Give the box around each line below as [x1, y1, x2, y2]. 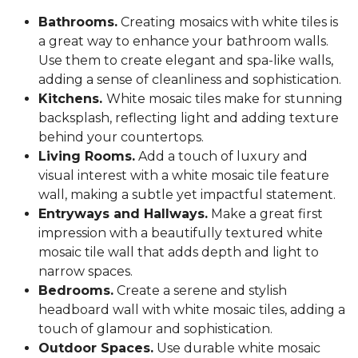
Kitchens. [38, 91, 106, 107]
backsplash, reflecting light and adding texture [38, 110, 339, 126]
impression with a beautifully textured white [38, 225, 323, 241]
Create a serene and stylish [113, 283, 287, 299]
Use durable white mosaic [153, 340, 320, 356]
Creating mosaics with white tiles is [117, 14, 338, 30]
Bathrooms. [38, 14, 117, 30]
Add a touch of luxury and [135, 149, 308, 165]
